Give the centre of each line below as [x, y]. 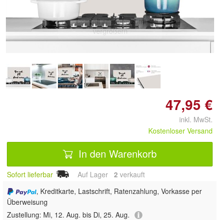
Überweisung [27, 202]
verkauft [131, 174]
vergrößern [110, 31]
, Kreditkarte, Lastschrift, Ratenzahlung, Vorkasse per [119, 191]
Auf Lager [93, 174]
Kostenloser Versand [180, 130]
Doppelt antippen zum [110, 21]
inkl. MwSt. [192, 119]
